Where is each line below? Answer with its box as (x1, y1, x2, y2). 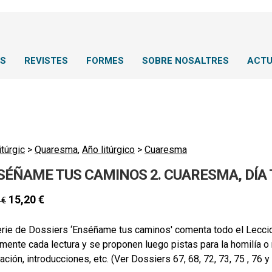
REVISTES (24, 55, 68, 66)
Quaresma (35, 144, 78, 155)
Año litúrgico (82, 144, 135, 155)
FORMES (86, 55, 124, 66)
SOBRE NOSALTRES (142, 55, 229, 66)
